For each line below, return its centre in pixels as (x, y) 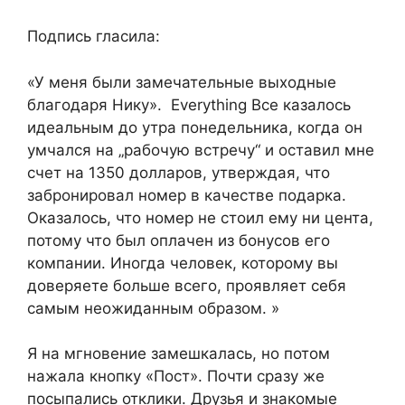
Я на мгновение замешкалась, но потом (179, 354)
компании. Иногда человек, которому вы (183, 263)
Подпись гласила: (94, 37)
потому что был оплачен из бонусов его (179, 240)
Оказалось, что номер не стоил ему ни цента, (200, 217)
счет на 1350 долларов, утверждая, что (179, 172)
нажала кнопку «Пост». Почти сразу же (176, 377)
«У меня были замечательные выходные (182, 82)
